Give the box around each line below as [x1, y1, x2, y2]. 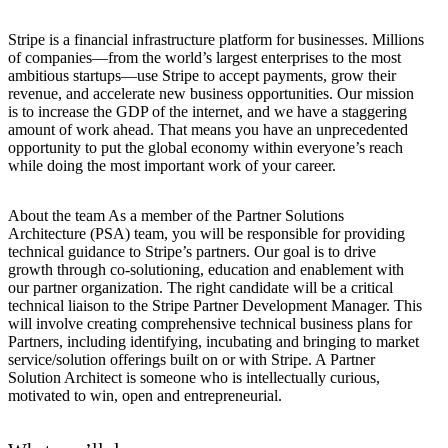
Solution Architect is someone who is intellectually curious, [8, 369, 380, 387]
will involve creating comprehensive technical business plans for [8, 315, 412, 333]
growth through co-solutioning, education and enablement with [8, 261, 404, 279]
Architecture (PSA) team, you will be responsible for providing [8, 225, 405, 243]
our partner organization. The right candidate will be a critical [8, 279, 393, 297]
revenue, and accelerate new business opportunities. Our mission [8, 85, 414, 103]
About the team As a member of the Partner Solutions [8, 207, 344, 225]
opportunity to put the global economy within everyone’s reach [8, 139, 403, 157]
